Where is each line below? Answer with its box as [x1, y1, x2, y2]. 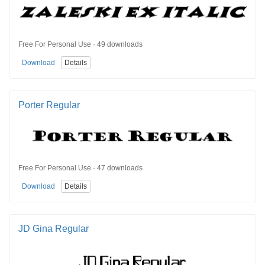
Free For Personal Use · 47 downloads [18, 164, 143, 173]
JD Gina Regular [18, 223, 89, 234]
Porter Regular [18, 99, 80, 110]
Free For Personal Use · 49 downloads [18, 40, 143, 49]
